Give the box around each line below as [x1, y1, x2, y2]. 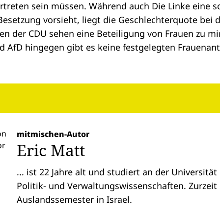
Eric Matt [17, 139, 85, 161]
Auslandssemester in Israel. [17, 193, 132, 205]
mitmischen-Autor [17, 129, 89, 139]
